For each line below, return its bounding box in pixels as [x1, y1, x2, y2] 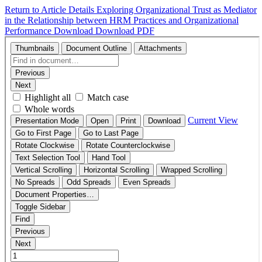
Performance [5, 26, 54, 36]
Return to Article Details [5, 5, 96, 15]
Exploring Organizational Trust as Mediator [96, 5, 257, 15]
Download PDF [95, 26, 154, 36]
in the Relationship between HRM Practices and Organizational [5, 15, 239, 25]
